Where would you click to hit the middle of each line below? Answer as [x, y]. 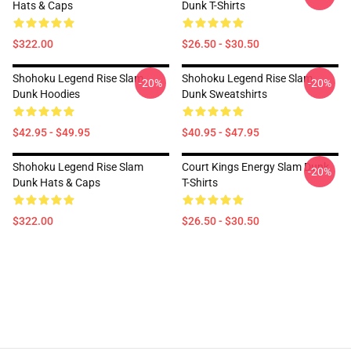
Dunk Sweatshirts [224, 94]
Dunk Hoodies [46, 94]
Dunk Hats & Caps [56, 183]
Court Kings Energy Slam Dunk [255, 167]
